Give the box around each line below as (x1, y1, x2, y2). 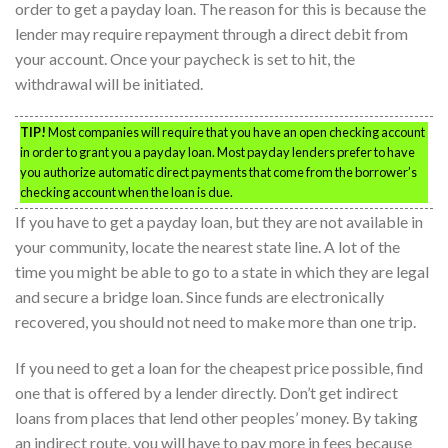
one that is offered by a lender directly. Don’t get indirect (15, 383, 398, 403)
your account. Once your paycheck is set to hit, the (15, 48, 355, 68)
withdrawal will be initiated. (15, 73, 203, 93)
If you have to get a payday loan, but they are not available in (15, 212, 423, 232)
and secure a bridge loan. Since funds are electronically (15, 287, 384, 307)
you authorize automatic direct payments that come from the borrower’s (20, 164, 417, 181)
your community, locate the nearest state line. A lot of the (15, 237, 400, 257)
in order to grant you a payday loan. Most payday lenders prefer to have (20, 144, 415, 161)
